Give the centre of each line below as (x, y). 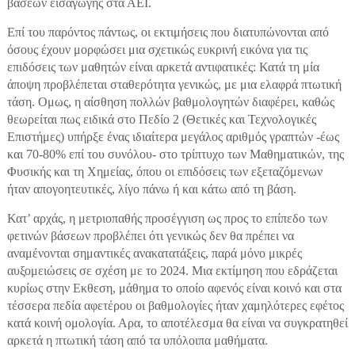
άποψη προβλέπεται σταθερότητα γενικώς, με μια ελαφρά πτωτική (174, 84)
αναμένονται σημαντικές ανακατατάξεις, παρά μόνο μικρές (154, 253)
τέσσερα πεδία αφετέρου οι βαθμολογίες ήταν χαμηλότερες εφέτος (175, 305)
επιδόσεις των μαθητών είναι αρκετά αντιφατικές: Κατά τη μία (163, 67)
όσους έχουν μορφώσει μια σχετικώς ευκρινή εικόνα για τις (157, 49)
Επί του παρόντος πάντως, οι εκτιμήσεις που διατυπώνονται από (168, 32)
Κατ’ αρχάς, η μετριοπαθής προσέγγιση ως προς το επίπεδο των (167, 218)
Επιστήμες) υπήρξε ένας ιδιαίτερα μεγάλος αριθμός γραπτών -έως (173, 136)
